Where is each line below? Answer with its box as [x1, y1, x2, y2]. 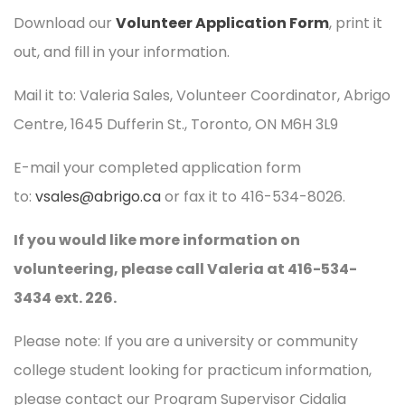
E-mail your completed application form [14, 156, 301, 178]
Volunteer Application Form [116, 12, 329, 33]
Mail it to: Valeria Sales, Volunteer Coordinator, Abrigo [14, 84, 391, 106]
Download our [14, 12, 116, 33]
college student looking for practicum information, [14, 359, 372, 381]
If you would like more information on [14, 229, 300, 250]
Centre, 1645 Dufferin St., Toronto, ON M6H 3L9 [14, 113, 338, 135]
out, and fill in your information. [14, 41, 230, 62]
